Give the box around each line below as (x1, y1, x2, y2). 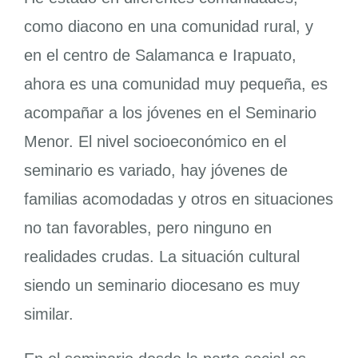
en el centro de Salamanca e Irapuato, (23, 46, 296, 65)
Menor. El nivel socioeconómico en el (23, 133, 286, 151)
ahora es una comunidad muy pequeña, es (23, 75, 328, 93)
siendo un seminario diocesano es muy (23, 276, 300, 295)
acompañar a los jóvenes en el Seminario (23, 104, 316, 122)
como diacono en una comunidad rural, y (23, 18, 313, 36)
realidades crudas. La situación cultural (23, 248, 300, 266)
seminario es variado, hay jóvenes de (23, 161, 288, 180)
